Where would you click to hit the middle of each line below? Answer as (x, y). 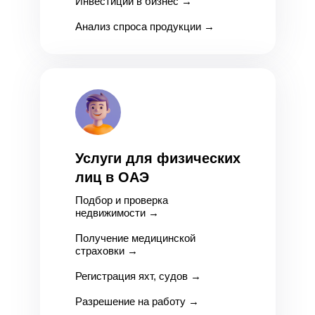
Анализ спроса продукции (138, 26)
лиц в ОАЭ (112, 177)
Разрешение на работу (130, 301)
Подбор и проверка (121, 200)
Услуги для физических (157, 158)
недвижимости (110, 213)
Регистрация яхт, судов (131, 276)
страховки (99, 251)
